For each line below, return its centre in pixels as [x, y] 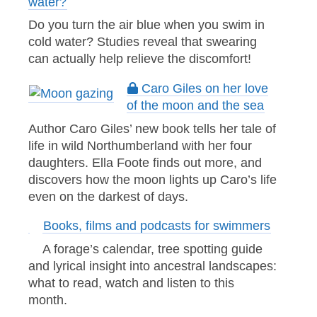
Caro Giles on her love [203, 88]
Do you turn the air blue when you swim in [146, 25]
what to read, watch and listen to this [131, 283]
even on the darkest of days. [108, 196]
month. [50, 300]
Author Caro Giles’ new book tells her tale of [152, 128]
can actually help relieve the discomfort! [140, 59]
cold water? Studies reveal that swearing [143, 42]
